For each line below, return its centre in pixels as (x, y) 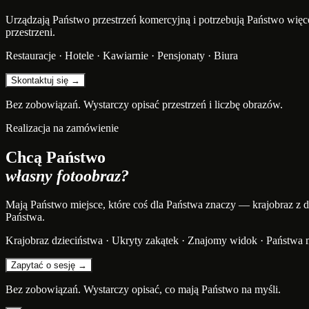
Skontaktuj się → (46, 80)
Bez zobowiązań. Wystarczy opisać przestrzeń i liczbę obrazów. (144, 104)
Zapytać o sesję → (49, 266)
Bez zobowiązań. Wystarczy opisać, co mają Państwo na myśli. (143, 290)
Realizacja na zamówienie (62, 128)
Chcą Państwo (56, 157)
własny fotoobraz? (67, 176)
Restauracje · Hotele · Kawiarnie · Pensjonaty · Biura (122, 55)
